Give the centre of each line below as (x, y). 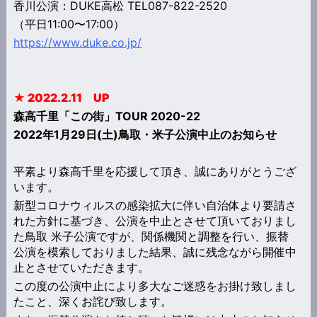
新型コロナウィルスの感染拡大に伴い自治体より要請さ (155, 205)
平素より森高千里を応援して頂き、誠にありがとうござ (155, 171)
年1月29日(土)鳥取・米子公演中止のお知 (148, 134)
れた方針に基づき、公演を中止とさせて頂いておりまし (155, 220)
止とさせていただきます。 (81, 267)
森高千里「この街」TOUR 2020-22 (106, 116)
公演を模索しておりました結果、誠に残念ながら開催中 (155, 252)
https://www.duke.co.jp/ (77, 42)
